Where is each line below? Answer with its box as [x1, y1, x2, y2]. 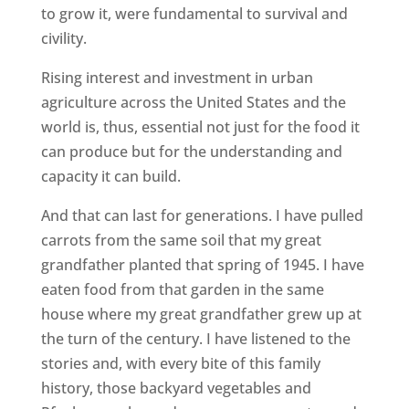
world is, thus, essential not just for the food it [40, 117, 360, 137]
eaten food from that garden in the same [40, 279, 324, 299]
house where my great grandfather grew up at [40, 304, 362, 324]
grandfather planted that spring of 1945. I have [40, 255, 364, 275]
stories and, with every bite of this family [40, 353, 320, 373]
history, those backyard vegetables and [40, 378, 311, 398]
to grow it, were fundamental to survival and [40, 4, 348, 24]
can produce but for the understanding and [40, 142, 342, 162]
